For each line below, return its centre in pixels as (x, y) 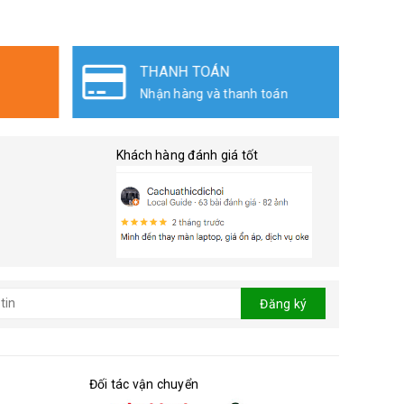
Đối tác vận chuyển (143, 384)
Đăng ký (283, 304)
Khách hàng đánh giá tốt (187, 156)
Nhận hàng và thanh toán (129, 94)
